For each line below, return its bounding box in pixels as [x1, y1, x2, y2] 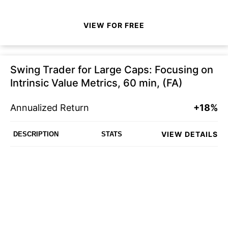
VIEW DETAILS [161, 129, 218, 138]
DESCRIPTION [13, 130, 59, 138]
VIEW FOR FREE [83, 20, 145, 30]
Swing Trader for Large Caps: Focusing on [10, 64, 213, 76]
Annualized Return [10, 102, 89, 113]
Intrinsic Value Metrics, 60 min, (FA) [10, 77, 183, 89]
